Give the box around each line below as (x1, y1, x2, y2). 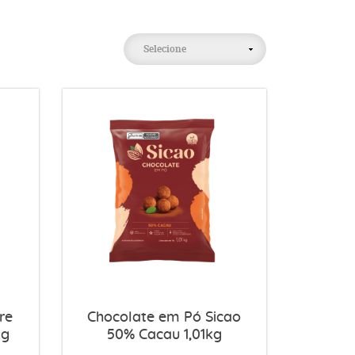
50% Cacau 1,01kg (106, 327, 222, 342)
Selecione (143, 42, 186, 55)
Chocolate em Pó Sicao (87, 310, 242, 325)
